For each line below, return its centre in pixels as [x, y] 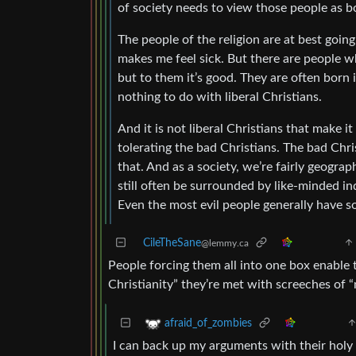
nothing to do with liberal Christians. [220, 97]
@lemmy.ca [225, 243]
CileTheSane [172, 243]
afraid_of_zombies [208, 323]
